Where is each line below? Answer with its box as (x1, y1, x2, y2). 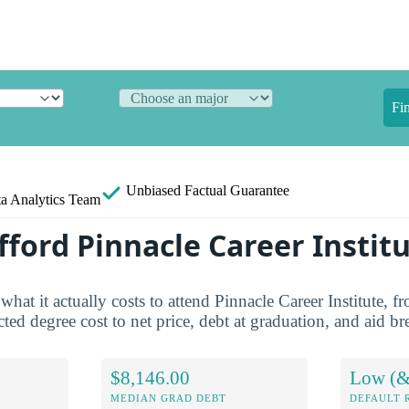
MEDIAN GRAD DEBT (110, 392, 227, 404)
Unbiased (122, 183, 184, 198)
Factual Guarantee (184, 183, 289, 198)
